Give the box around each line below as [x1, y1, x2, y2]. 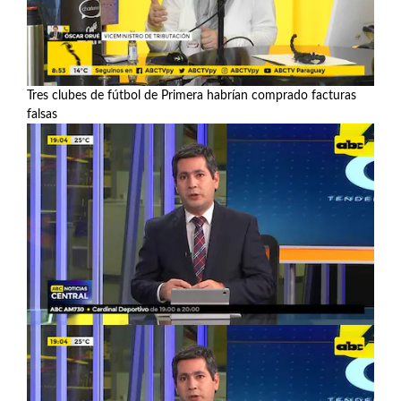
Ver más [27, 127, 77, 141]
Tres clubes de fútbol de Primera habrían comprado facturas [27, 89, 356, 102]
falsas [27, 107, 57, 121]
